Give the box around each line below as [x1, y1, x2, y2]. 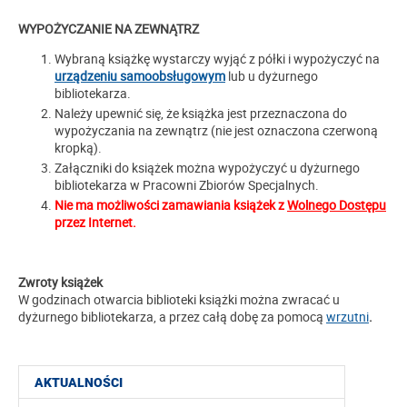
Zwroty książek [18, 273, 103, 292]
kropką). [55, 139, 102, 157]
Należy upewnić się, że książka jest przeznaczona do [55, 104, 347, 123]
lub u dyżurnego [225, 67, 318, 85]
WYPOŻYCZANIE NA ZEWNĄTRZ [18, 20, 199, 38]
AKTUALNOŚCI [35, 375, 123, 391]
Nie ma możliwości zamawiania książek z [55, 196, 287, 214]
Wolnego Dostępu [287, 196, 386, 214]
